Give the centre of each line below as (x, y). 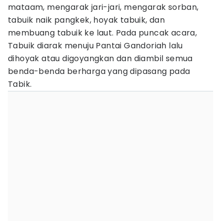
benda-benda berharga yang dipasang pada (99, 71)
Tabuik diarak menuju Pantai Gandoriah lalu (95, 46)
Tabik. (20, 84)
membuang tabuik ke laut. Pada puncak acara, (103, 33)
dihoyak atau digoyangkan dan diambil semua (100, 58)
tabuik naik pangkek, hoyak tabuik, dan (87, 20)
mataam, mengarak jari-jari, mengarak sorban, (103, 7)
